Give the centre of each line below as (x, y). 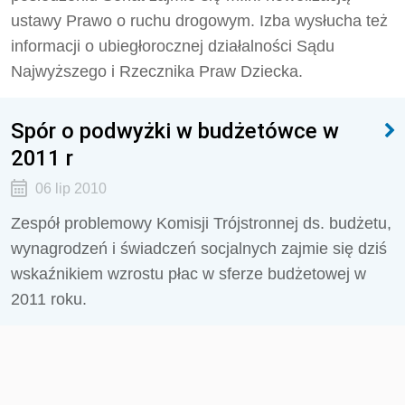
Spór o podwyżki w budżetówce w (175, 131)
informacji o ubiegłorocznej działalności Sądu (173, 46)
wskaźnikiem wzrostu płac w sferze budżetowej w (188, 274)
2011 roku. (49, 299)
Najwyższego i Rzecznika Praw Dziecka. (157, 71)
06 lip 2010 (71, 188)
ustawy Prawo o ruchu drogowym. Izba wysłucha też (199, 21)
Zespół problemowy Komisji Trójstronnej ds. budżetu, (201, 223)
